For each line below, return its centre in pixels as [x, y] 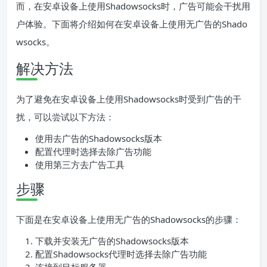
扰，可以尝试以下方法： [65, 117]
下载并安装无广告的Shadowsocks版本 [112, 241]
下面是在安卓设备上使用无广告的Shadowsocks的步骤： [129, 220]
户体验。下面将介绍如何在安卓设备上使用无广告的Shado [132, 24]
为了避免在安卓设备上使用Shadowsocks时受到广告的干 [129, 99]
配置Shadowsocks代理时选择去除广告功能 [121, 254]
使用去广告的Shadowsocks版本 [99, 139]
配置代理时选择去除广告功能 [93, 152]
